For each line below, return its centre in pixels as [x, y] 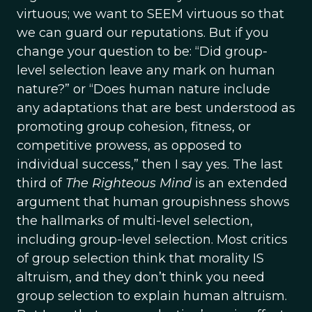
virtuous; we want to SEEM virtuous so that [150, 14]
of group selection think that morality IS [140, 258]
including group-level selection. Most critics [152, 240]
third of [41, 183]
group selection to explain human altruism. [152, 296]
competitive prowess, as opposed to [129, 146]
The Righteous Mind [128, 183]
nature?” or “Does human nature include [143, 89]
